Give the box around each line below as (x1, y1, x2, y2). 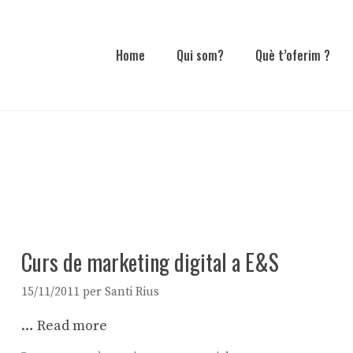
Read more (37, 316, 108, 335)
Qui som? (176, 46, 224, 65)
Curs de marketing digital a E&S (21, 246, 280, 278)
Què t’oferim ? (255, 46, 330, 65)
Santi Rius (105, 284, 160, 299)
